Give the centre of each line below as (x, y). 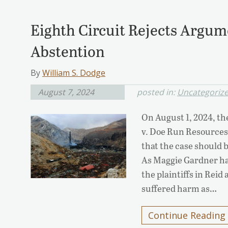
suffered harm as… (179, 189)
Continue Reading (187, 216)
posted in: (157, 92)
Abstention (68, 51)
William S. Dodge (74, 73)
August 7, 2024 (66, 92)
